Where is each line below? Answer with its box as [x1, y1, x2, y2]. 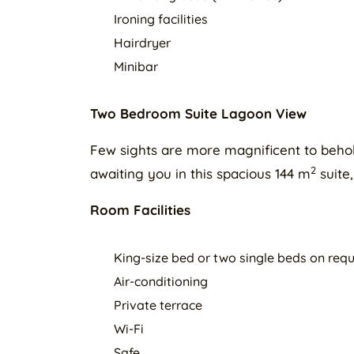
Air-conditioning [114, 273, 208, 289]
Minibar [114, 58, 158, 74]
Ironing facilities [114, 11, 208, 27]
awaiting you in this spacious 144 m [90, 165, 311, 182]
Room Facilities [90, 201, 190, 218]
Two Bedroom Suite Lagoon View [90, 105, 307, 122]
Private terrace [114, 297, 202, 313]
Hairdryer [114, 35, 171, 51]
